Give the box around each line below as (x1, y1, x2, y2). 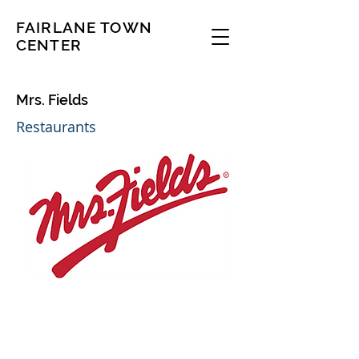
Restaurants (16, 117, 96, 136)
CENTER (16, 36, 82, 54)
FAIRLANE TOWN (16, 18, 152, 36)
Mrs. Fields (16, 91, 88, 108)
